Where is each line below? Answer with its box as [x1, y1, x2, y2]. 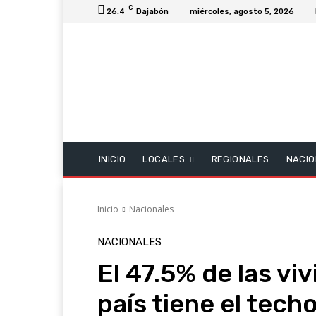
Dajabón [136, 6, 169, 16]
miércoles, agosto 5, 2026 [190, 6, 294, 16]
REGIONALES [211, 153, 269, 164]
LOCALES [142, 153, 186, 164]
